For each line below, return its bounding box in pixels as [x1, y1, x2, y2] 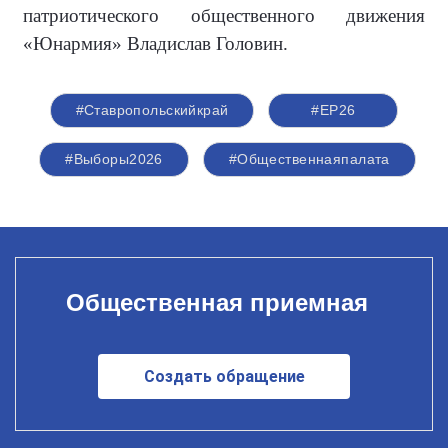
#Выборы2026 [65, 151, 163, 168]
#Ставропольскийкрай [75, 102, 229, 119]
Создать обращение [143, 366, 305, 386]
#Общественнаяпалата [228, 151, 390, 168]
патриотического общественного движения [23, 5, 425, 27]
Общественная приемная [65, 288, 368, 316]
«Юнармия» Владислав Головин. [23, 33, 288, 55]
